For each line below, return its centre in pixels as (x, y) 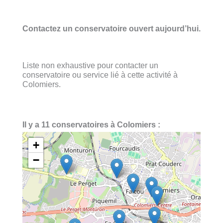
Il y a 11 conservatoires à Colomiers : (91, 125)
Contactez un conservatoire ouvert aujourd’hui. (111, 28)
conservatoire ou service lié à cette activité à (100, 74)
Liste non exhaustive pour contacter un (90, 65)
